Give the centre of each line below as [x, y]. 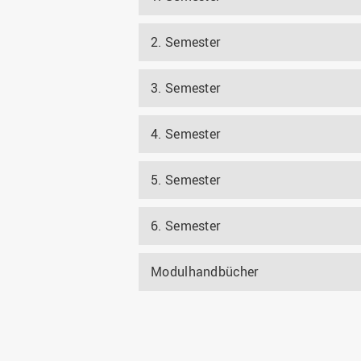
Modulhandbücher [205, 272]
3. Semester [186, 88]
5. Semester [186, 180]
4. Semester [186, 134]
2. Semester [186, 42]
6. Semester [186, 226]
